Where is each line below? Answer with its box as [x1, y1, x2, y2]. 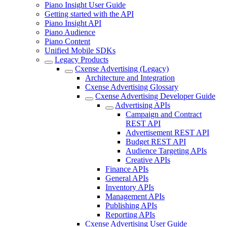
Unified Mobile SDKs [45, 46, 116, 55]
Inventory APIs [105, 183, 154, 192]
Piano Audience [45, 28, 95, 36]
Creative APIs [126, 156, 170, 164]
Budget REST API [126, 137, 186, 146]
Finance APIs [105, 165, 148, 173]
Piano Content [45, 37, 90, 46]
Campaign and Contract [126, 110, 202, 119]
